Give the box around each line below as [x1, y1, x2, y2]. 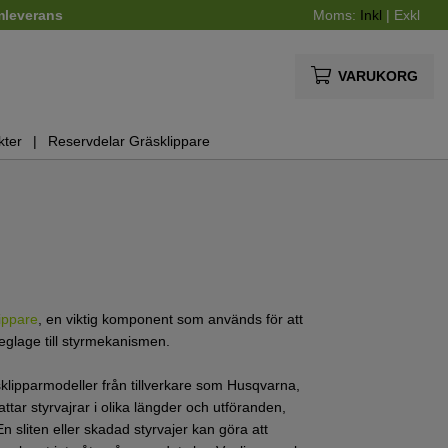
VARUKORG [337, 67, 418, 84]
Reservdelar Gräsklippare [47, 132, 210, 149]
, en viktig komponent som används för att [38, 311, 303, 328]
